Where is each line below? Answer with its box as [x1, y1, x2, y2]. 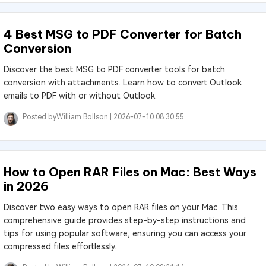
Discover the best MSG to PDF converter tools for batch [3, 65, 225, 74]
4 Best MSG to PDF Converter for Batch [3, 27, 242, 42]
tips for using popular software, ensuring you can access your [3, 229, 246, 238]
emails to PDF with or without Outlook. [3, 91, 157, 100]
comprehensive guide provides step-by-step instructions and [3, 216, 246, 225]
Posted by [22, 113, 56, 121]
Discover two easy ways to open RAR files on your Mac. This [3, 202, 238, 212]
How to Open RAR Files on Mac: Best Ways [3, 164, 256, 179]
